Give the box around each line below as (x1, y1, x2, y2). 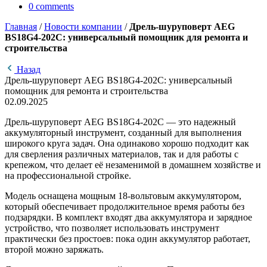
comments (36, 1, 74, 12)
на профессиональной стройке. (5, 170, 131, 181)
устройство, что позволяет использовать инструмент (5, 223, 219, 234)
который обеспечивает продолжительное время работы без (5, 201, 244, 212)
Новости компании (44, 21, 122, 32)
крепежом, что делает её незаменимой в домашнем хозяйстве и (5, 160, 261, 170)
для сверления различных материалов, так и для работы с (5, 149, 238, 160)
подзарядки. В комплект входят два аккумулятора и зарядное (5, 212, 252, 223)
